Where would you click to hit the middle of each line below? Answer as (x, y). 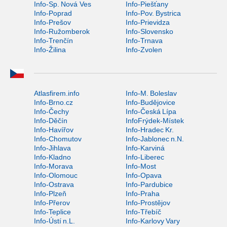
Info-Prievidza (147, 22)
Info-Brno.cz (53, 102)
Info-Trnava (144, 40)
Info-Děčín (51, 120)
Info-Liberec (145, 157)
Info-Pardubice (149, 184)
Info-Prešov (52, 22)
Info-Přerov (52, 202)
